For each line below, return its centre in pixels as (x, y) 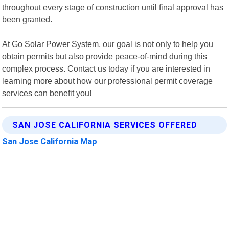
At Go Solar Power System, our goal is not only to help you (108, 44)
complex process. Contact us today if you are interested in (106, 68)
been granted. (27, 19)
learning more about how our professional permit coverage (108, 81)
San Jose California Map (50, 141)
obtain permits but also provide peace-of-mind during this (105, 56)
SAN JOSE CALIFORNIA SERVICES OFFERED (105, 125)
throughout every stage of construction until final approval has (113, 7)
